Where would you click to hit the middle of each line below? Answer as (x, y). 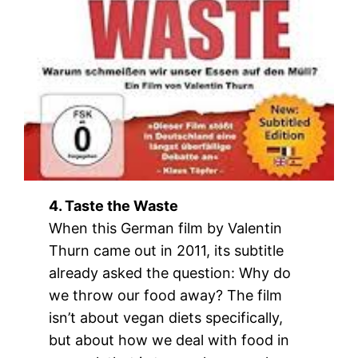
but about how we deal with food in (169, 340)
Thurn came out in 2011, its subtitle (167, 250)
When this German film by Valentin (166, 228)
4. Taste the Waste (114, 205)
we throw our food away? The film (166, 295)
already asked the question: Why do (170, 272)
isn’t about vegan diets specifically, (166, 317)
